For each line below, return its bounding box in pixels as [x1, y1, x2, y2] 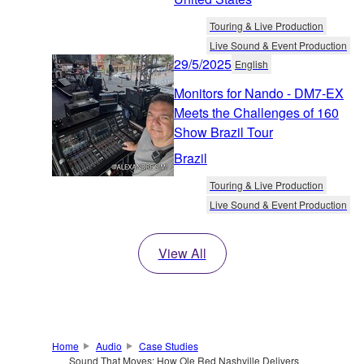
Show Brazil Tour [174, 122, 273, 141]
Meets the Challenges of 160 [174, 102, 339, 122]
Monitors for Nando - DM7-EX [174, 83, 344, 102]
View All [158, 243, 206, 262]
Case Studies [138, 338, 198, 353]
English [235, 56, 268, 71]
